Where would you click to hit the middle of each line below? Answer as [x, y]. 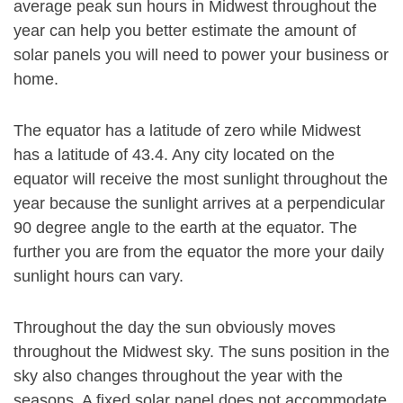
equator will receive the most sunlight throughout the [201, 179]
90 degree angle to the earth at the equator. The [185, 228]
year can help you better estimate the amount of [185, 31]
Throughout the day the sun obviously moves [175, 327]
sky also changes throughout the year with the [178, 376]
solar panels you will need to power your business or [201, 55]
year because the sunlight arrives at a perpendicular [199, 203]
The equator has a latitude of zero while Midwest [187, 130]
